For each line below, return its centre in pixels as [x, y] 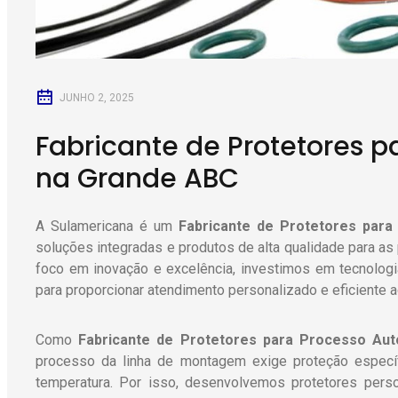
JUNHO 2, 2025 [96, 97]
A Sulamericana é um [107, 227]
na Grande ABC [137, 178]
